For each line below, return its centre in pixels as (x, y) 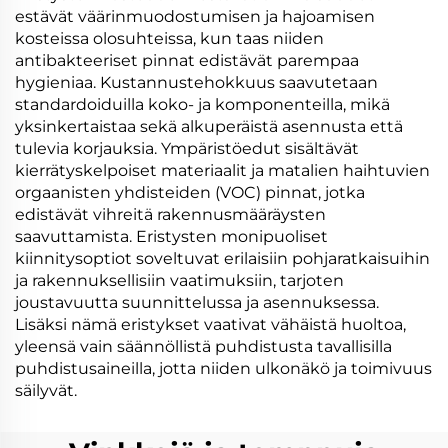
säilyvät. (46, 390)
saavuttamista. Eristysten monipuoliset (171, 236)
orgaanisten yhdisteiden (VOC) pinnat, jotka (190, 192)
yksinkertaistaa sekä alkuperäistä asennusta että (209, 126)
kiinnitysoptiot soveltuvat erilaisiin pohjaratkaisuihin (222, 258)
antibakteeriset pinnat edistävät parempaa (187, 60)
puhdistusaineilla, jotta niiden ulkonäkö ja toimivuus (223, 368)
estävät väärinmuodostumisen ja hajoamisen (195, 16)
